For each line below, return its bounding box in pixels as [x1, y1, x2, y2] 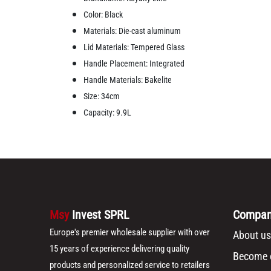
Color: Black [83, 10, 123, 20]
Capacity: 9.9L [83, 108, 132, 118]
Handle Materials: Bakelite [83, 75, 172, 85]
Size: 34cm [83, 91, 120, 102]
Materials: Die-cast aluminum [83, 26, 181, 36]
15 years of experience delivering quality [50, 243, 190, 255]
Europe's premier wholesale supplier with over [50, 227, 211, 238]
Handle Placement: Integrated [83, 59, 185, 69]
